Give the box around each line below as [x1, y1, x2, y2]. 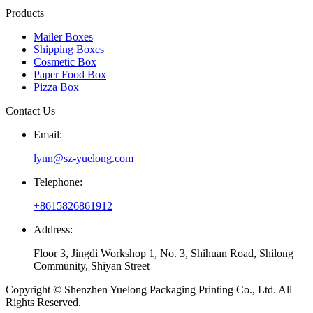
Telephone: [34, 176, 82, 189]
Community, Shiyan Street [34, 260, 150, 272]
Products [6, 7, 44, 20]
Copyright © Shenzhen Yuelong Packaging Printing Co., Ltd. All [6, 284, 292, 296]
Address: [34, 224, 73, 236]
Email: [34, 129, 62, 141]
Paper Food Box [34, 68, 106, 81]
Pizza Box [34, 81, 79, 94]
